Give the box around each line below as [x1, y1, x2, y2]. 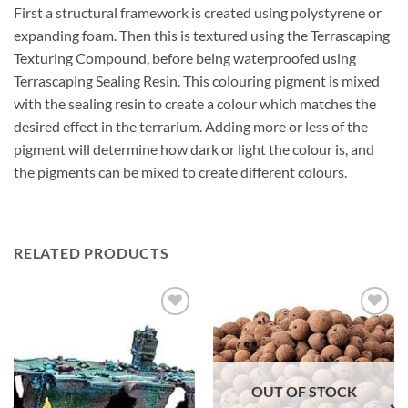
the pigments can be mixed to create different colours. [14, 162, 347, 180]
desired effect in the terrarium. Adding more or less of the [14, 117, 368, 135]
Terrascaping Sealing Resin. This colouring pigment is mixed [14, 71, 380, 89]
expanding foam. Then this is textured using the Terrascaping [14, 25, 390, 44]
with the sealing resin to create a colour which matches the [14, 94, 376, 112]
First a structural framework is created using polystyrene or [14, 3, 382, 21]
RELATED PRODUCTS [14, 243, 169, 261]
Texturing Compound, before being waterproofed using [14, 48, 356, 66]
